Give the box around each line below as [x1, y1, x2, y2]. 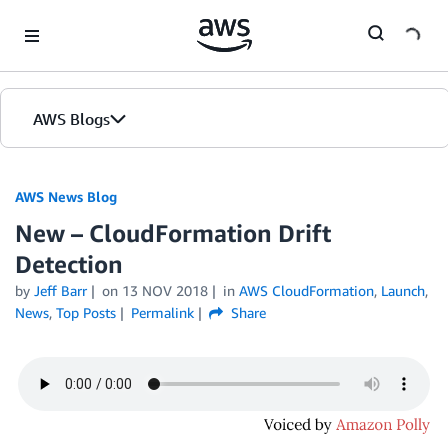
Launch [380, 282, 425, 299]
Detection [15, 250, 123, 278]
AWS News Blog [15, 188, 117, 205]
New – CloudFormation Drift [15, 219, 331, 247]
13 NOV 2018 [121, 282, 208, 299]
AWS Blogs [33, 109, 110, 129]
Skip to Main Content [9, 11, 142, 28]
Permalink [130, 304, 194, 321]
